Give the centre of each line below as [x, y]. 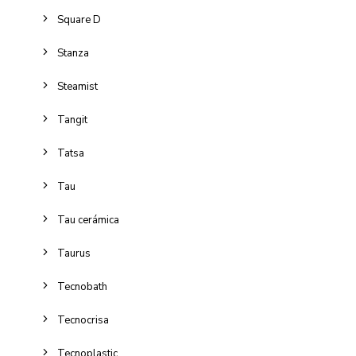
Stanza [73, 53]
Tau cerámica [88, 220]
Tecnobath [82, 287]
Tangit [72, 120]
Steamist [77, 87]
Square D [79, 20]
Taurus [74, 253]
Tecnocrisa [83, 320]
